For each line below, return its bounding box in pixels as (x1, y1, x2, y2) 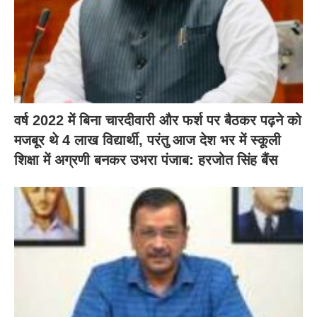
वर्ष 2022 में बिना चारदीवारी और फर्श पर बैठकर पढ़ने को (14, 112, 301, 128)
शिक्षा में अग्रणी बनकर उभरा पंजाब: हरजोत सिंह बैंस (14, 151, 277, 168)
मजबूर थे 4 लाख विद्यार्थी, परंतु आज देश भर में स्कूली (14, 132, 281, 148)
